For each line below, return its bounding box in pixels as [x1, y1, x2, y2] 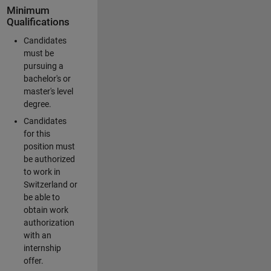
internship [23, 243, 61, 253]
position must [23, 142, 75, 151]
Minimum [6, 4, 50, 16]
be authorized [23, 154, 75, 164]
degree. [23, 99, 51, 109]
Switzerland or [23, 180, 77, 189]
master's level [23, 87, 73, 96]
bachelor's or [23, 74, 71, 83]
